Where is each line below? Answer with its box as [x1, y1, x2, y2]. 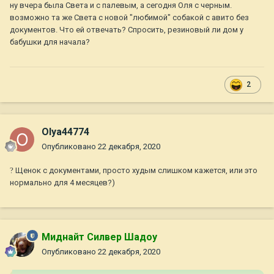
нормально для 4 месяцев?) [10, 178, 117, 188]
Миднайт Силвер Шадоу [42, 231, 157, 243]
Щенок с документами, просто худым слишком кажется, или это [13, 166, 257, 176]
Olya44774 [42, 126, 89, 138]
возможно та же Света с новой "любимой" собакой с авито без [10, 13, 249, 23]
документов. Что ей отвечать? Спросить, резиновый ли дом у [10, 25, 243, 35]
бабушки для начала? [10, 37, 90, 47]
